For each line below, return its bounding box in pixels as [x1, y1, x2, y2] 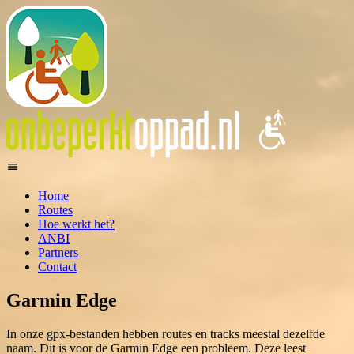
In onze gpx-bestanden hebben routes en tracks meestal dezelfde [6, 326, 325, 341]
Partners [38, 246, 78, 259]
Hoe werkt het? [38, 217, 115, 231]
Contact [38, 260, 77, 273]
